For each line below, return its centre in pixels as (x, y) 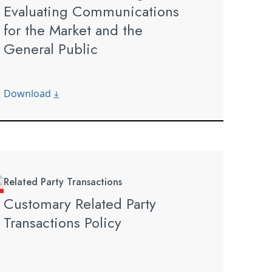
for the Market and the (73, 30)
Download (29, 94)
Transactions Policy (63, 223)
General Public (51, 49)
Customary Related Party (80, 204)
